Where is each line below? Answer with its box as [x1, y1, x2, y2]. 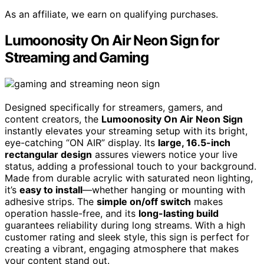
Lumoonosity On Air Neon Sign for [5, 32, 219, 49]
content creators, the [5, 113, 101, 126]
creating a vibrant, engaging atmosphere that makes [5, 243, 239, 255]
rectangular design [5, 148, 92, 161]
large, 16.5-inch [158, 137, 230, 149]
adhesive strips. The [5, 196, 97, 208]
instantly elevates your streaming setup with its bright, [5, 125, 247, 137]
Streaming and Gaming [5, 49, 149, 67]
